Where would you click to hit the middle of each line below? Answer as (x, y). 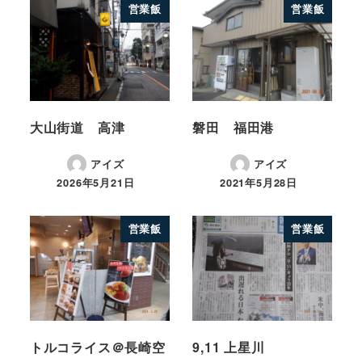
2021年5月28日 (259, 183)
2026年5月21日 (96, 183)
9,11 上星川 (229, 347)
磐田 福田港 (234, 127)
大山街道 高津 (77, 127)
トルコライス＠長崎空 (97, 347)
